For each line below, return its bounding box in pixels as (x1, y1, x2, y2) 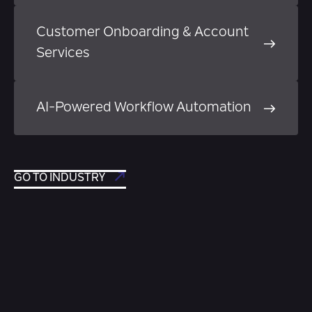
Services (36, 47, 90, 61)
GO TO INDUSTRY (14, 173, 105, 184)
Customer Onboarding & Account (36, 26, 249, 40)
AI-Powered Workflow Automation (36, 101, 251, 115)
